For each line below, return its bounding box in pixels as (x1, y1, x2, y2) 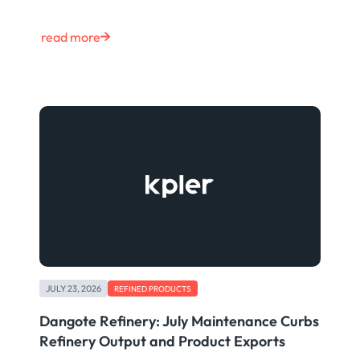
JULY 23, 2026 (45, 283, 101, 295)
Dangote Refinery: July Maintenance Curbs (39, 311, 319, 330)
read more (40, 29, 100, 46)
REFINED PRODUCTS (113, 284, 191, 294)
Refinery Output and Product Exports (39, 331, 285, 350)
